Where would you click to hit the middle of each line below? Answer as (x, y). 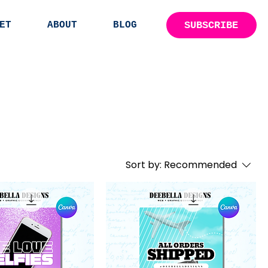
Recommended (200, 165)
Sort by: (144, 165)
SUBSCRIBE (211, 25)
